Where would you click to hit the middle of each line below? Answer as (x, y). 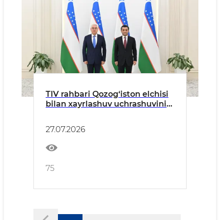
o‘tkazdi (62, 114)
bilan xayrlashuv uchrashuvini (106, 104)
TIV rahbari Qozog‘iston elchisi (107, 94)
